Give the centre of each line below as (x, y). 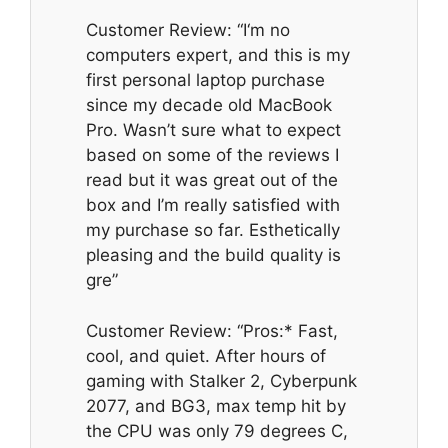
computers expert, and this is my (218, 55)
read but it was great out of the (212, 180)
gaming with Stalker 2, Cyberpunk (221, 380)
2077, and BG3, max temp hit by (216, 405)
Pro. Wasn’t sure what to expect (213, 130)
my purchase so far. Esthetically (213, 230)
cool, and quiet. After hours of (206, 355)
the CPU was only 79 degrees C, (217, 430)
